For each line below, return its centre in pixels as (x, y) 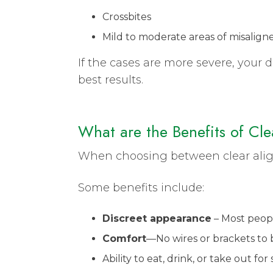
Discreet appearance (157, 218)
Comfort (124, 238)
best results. (111, 80)
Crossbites (127, 16)
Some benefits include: (141, 187)
